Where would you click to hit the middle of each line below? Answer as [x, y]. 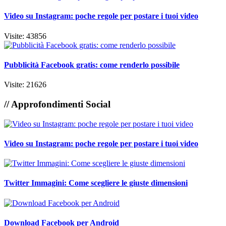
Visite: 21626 [25, 85]
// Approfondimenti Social [57, 104]
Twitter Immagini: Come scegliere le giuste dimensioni [96, 183]
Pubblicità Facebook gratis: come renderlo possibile [92, 65]
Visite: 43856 [25, 36]
